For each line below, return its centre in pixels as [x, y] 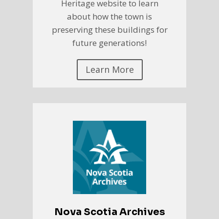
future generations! [109, 43]
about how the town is [109, 17]
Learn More [109, 70]
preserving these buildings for [109, 30]
